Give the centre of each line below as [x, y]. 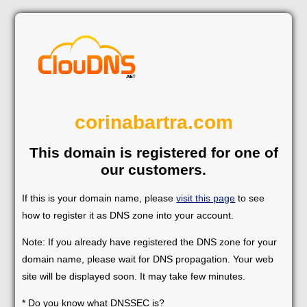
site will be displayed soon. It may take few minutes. [134, 276]
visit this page [206, 198]
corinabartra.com [153, 122]
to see [250, 198]
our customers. [153, 169]
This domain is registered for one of [153, 152]
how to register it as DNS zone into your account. [128, 215]
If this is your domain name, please [99, 198]
